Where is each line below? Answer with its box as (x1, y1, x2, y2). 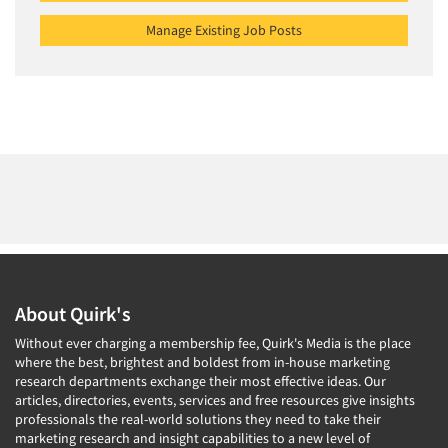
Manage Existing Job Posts (146, 21, 302, 39)
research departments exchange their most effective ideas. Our (15, 372, 386, 390)
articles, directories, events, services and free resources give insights (15, 391, 415, 409)
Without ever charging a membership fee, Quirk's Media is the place (15, 334, 411, 352)
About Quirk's (15, 301, 131, 326)
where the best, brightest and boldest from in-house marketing (15, 353, 390, 371)
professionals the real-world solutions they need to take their (15, 410, 381, 428)
